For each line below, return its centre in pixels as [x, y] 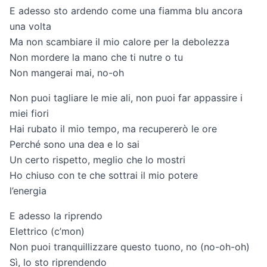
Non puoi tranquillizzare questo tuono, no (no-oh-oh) [130, 247]
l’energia [28, 191]
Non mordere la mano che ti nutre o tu [96, 58]
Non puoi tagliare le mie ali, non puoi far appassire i [126, 98]
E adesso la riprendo [56, 216]
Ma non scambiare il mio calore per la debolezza [119, 42]
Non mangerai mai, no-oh [67, 73]
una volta [30, 27]
